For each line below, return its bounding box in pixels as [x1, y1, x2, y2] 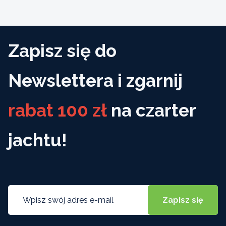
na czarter [107, 99, 196, 121]
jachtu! [8, 129, 67, 150]
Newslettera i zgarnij [8, 70, 183, 91]
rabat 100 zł [8, 99, 107, 121]
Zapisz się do [8, 40, 117, 61]
